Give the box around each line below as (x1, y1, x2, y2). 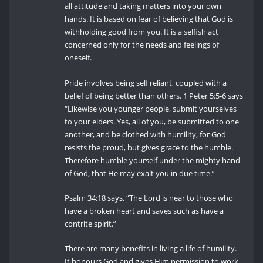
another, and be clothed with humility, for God (65, 129, 227, 140)
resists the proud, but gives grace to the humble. (65, 141, 234, 153)
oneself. (65, 52, 92, 63)
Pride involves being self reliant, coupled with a (65, 77, 227, 88)
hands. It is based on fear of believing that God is (65, 14, 234, 25)
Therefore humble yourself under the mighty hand (65, 154, 241, 166)
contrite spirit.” (65, 218, 117, 230)
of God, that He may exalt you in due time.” (65, 167, 215, 178)
